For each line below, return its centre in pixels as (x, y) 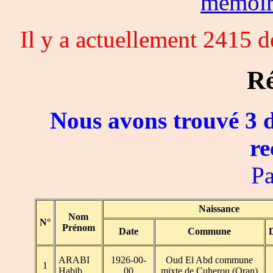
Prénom (78, 228)
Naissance (219, 209)
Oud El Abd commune (209, 260)
